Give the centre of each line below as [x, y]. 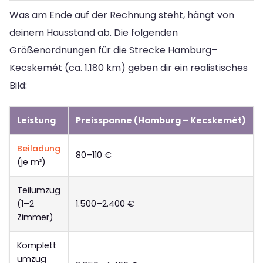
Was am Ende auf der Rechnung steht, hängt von [122, 15]
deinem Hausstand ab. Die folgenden [94, 33]
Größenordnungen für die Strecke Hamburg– [113, 50]
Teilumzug [39, 190]
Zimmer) [35, 218]
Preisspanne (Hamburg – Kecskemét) [161, 121]
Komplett [37, 246]
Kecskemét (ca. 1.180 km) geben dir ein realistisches [129, 68]
